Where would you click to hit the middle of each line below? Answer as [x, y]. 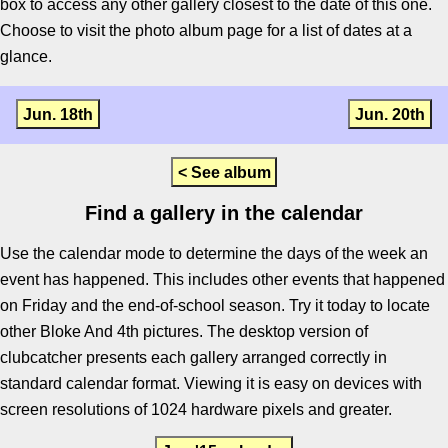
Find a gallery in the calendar [224, 212]
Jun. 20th [390, 114]
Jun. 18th [57, 114]
